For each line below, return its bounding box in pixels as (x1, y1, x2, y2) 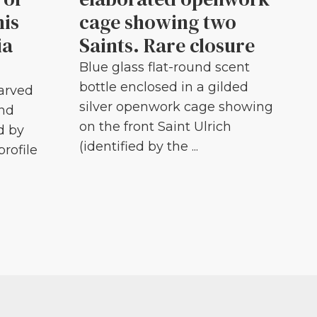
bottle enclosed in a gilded (79, 79, 248, 96)
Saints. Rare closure (79, 32, 255, 59)
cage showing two (79, 8, 236, 36)
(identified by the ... (79, 139, 198, 155)
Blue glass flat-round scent (79, 59, 250, 76)
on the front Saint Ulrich (79, 119, 231, 135)
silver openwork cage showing (79, 99, 273, 115)
